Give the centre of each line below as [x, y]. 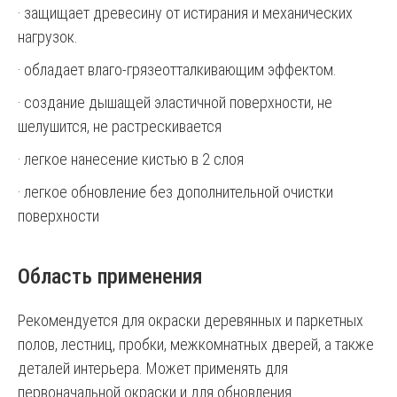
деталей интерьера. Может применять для [153, 368]
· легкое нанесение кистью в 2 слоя [131, 159]
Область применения [110, 276]
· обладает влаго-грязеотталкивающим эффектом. [177, 70]
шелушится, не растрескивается [120, 126]
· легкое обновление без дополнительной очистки [175, 192]
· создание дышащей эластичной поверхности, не [175, 102]
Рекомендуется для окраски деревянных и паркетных [191, 320]
